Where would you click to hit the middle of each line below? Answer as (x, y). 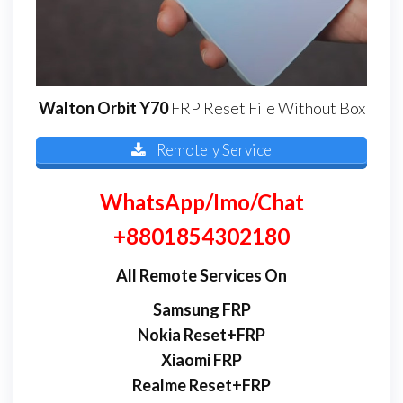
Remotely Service (213, 149)
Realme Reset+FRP (201, 385)
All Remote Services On (201, 275)
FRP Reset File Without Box (266, 108)
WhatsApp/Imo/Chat (201, 201)
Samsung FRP (201, 309)
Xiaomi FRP (201, 359)
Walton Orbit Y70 (103, 108)
